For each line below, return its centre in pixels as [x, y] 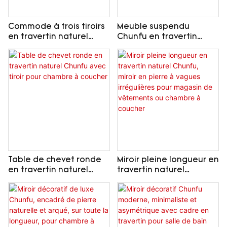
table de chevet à [154, 57]
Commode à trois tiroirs [56, 27]
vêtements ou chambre [165, 211]
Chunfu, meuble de [48, 47]
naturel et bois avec [158, 47]
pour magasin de [152, 201]
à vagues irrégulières [160, 191]
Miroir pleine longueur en [168, 160]
